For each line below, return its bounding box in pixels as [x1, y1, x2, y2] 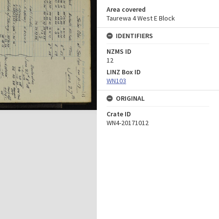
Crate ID [107, 109, 131, 118]
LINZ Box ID [107, 67, 141, 76]
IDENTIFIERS [116, 31, 153, 40]
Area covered [107, 5, 146, 14]
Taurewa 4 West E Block [107, 14, 175, 22]
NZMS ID [107, 47, 131, 56]
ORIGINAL [116, 94, 145, 103]
